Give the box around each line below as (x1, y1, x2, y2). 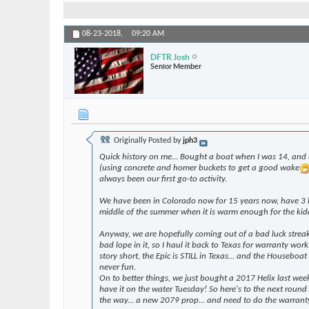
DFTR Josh (150, 52, 190, 61)
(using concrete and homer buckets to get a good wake (99, 163, 299, 173)
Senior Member (150, 61, 201, 70)
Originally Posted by (112, 137, 183, 146)
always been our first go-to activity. (99, 175, 227, 184)
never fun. (99, 263, 136, 272)
